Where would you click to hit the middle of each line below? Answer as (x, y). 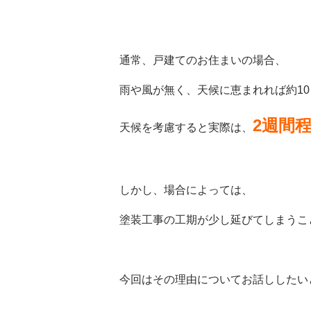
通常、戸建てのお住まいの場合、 (203, 60)
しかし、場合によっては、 (186, 190)
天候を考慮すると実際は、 (186, 127)
